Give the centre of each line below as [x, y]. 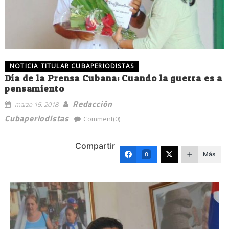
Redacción [93, 104]
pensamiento [34, 89]
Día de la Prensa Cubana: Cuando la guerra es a [113, 78]
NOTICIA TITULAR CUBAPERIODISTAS [72, 66]
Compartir [95, 145]
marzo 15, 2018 [36, 105]
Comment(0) [101, 119]
